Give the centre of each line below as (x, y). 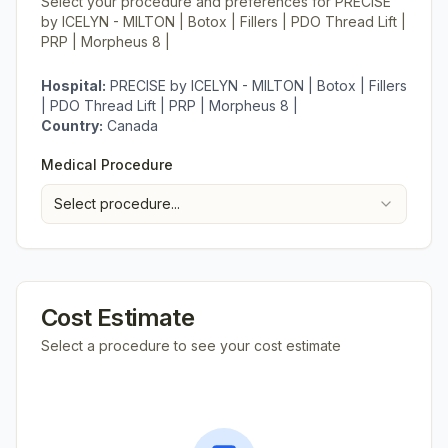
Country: (72, 125)
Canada (132, 125)
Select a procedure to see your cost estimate (191, 345)
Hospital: (73, 85)
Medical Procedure (107, 164)
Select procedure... (117, 203)
